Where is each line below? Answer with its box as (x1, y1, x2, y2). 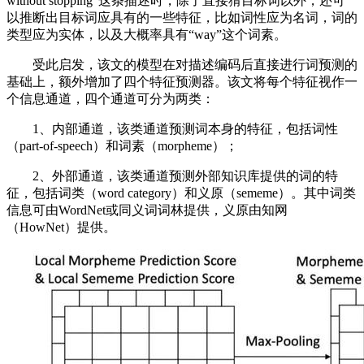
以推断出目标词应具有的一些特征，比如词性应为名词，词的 (6, 11, 357, 24)
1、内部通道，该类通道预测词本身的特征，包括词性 (6, 122, 338, 136)
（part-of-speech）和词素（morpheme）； (6, 139, 238, 153)
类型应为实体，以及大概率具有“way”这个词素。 (6, 28, 287, 41)
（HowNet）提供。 (6, 220, 116, 234)
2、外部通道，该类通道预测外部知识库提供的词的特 (6, 169, 338, 183)
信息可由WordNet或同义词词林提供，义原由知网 (6, 203, 288, 217)
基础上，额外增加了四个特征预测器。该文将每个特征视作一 (6, 75, 357, 89)
